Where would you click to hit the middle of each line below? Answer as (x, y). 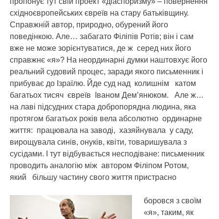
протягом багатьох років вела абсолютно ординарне (106, 118)
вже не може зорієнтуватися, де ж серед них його (100, 48)
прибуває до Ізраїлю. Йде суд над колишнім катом (104, 83)
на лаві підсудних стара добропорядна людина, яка (103, 107)
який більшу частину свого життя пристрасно (93, 177)
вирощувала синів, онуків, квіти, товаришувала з (98, 142)
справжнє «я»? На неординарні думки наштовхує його (109, 60)
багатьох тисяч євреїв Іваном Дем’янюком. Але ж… (107, 95)
